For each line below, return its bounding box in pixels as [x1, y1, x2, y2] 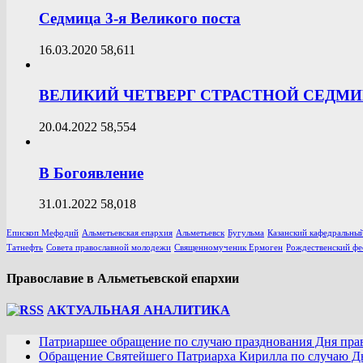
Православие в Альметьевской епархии [6, 271, 239, 285]
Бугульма [228, 228, 264, 238]
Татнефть [6, 243, 43, 253]
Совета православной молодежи [46, 243, 171, 253]
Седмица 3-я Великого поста [39, 9, 241, 27]
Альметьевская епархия [82, 228, 173, 238]
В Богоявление [39, 164, 143, 181]
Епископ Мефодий [6, 228, 79, 238]
